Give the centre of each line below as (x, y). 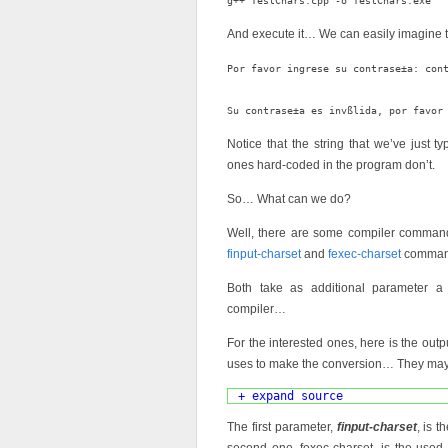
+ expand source (290, 396)
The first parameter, (282, 427)
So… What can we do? (289, 199)
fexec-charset (364, 254)
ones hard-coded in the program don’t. (331, 165)
